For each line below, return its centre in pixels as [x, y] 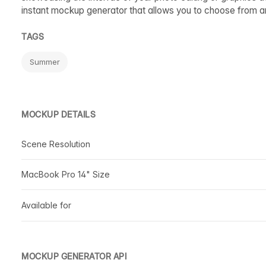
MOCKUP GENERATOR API [74, 256]
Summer [45, 61]
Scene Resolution [56, 144]
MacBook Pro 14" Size [66, 174]
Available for [46, 205]
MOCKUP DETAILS [58, 114]
